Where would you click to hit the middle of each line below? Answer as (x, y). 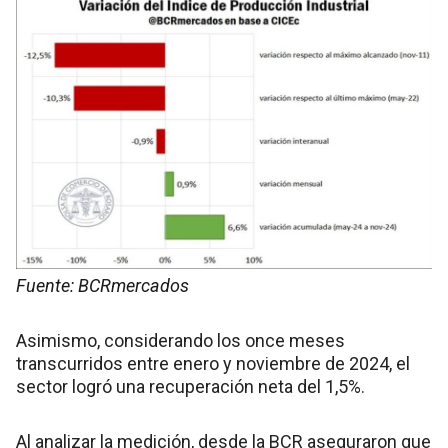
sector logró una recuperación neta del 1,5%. (190, 387)
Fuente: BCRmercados (102, 286)
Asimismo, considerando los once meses (180, 341)
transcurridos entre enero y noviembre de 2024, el (213, 364)
